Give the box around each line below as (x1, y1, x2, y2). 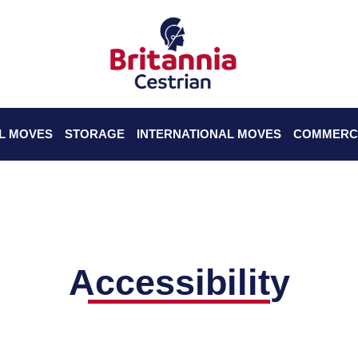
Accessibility (68, 262, 290, 303)
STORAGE (64, 127, 125, 141)
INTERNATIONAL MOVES (136, 127, 281, 141)
